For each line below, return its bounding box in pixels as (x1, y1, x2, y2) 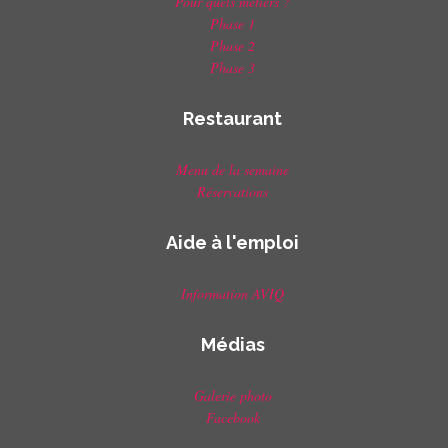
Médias (200, 334, 265, 356)
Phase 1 (210, 14, 256, 34)
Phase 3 (210, 58, 256, 78)
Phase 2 (210, 36, 256, 56)
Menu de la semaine (176, 160, 290, 180)
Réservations (197, 182, 269, 202)
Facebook (205, 408, 260, 428)
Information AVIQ (181, 284, 285, 304)
